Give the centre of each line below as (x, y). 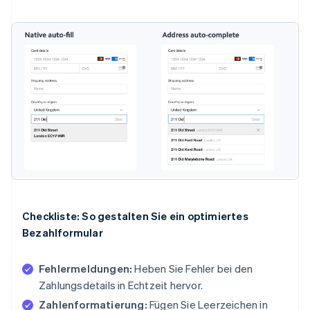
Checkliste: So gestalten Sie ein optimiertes (135, 216)
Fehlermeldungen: (86, 269)
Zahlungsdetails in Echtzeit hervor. (121, 285)
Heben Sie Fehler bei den (193, 269)
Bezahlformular (63, 233)
